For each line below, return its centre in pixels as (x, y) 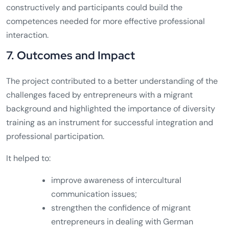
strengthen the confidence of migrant (121, 208)
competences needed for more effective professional (106, 21)
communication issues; (94, 194)
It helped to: (28, 158)
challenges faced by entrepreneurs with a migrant (99, 95)
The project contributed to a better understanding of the (112, 81)
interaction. (27, 35)
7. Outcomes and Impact (71, 56)
